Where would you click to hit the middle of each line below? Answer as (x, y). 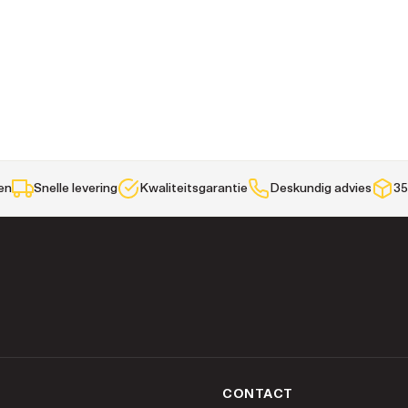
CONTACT (258, 394)
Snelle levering (75, 189)
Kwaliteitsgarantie (193, 189)
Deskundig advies (320, 189)
